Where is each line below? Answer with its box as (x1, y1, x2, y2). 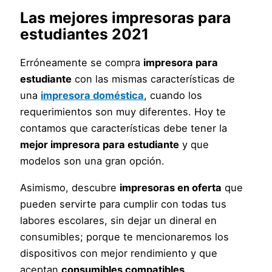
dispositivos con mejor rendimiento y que (20, 246, 218, 259)
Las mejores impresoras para (20, 8, 231, 27)
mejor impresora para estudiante (20, 138, 180, 151)
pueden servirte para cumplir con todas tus (20, 197, 227, 210)
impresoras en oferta (120, 181, 222, 194)
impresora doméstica (41, 89, 144, 102)
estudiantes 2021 (20, 24, 149, 43)
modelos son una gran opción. (20, 155, 165, 168)
